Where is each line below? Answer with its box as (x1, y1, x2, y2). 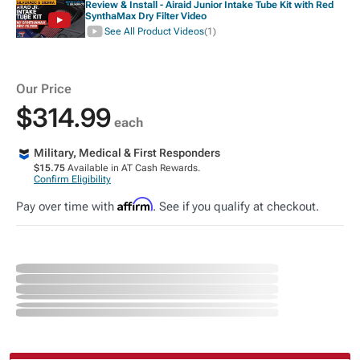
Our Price (16, 81, 72, 96)
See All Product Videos (104, 26, 204, 37)
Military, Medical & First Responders (34, 146, 220, 159)
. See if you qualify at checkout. (153, 199, 319, 214)
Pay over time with (16, 199, 117, 214)
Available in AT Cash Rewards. (65, 162, 200, 174)
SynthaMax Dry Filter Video (84, 10, 209, 22)
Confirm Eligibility (34, 174, 111, 185)
